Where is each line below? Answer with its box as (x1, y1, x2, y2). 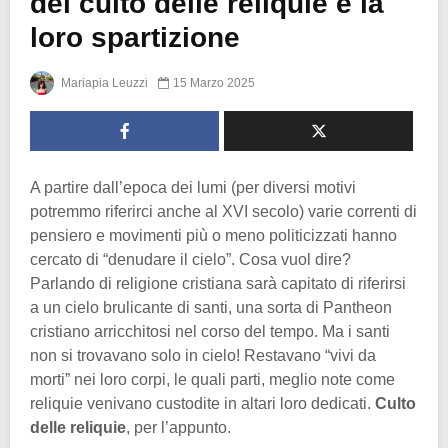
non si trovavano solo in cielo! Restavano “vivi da (30, 346, 376, 364)
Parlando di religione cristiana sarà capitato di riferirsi (30, 274, 406, 292)
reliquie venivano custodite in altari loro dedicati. (30, 394, 375, 412)
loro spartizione (30, 21, 240, 53)
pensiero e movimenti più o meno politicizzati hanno (30, 226, 397, 244)
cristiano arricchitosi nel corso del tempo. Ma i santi (30, 322, 390, 340)
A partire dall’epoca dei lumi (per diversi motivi (30, 178, 356, 196)
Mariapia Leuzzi (58, 75, 148, 90)
